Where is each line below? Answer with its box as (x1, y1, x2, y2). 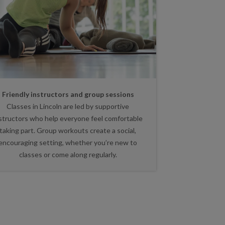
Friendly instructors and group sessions (2, 89, 134, 98)
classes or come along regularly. (19, 150, 117, 159)
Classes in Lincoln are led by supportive (7, 101, 130, 110)
